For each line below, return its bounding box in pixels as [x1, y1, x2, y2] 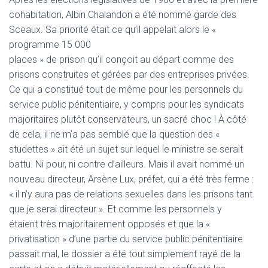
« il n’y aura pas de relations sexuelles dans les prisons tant [9, 188, 252, 200]
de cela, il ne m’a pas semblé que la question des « [9, 129, 220, 140]
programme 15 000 [9, 39, 91, 50]
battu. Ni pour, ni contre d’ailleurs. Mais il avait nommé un [9, 159, 244, 170]
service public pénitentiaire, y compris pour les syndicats [9, 99, 244, 110]
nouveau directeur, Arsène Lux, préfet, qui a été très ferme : [9, 173, 254, 185]
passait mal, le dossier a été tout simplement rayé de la [9, 248, 240, 260]
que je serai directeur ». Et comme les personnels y [9, 203, 222, 215]
